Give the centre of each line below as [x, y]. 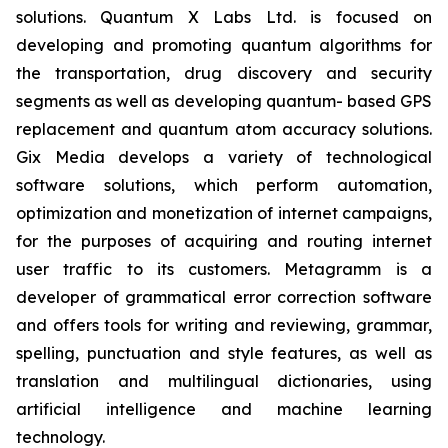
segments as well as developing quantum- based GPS [224, 101]
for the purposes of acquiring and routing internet [224, 241]
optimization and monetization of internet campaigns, [224, 213]
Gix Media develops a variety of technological [224, 157]
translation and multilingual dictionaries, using [224, 381]
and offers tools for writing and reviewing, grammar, [224, 325]
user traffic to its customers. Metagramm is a [224, 269]
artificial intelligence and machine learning [224, 409]
